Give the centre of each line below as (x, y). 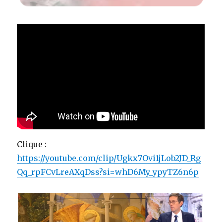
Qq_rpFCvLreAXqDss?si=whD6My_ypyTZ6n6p (108, 172)
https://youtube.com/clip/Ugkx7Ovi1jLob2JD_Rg (109, 158)
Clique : (32, 144)
